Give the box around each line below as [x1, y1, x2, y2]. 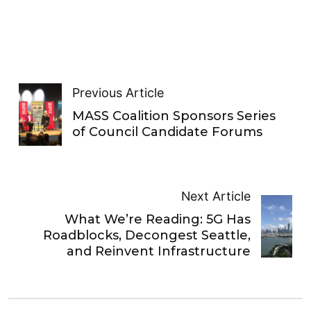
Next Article [181, 189, 251, 203]
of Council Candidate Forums [72, 124, 263, 140]
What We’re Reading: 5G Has [65, 212, 251, 227]
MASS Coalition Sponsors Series [72, 108, 276, 124]
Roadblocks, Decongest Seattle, [43, 228, 251, 243]
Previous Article [72, 85, 165, 100]
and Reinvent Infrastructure [67, 244, 251, 259]
